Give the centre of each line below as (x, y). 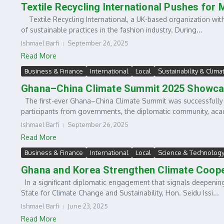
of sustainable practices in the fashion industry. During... (112, 30)
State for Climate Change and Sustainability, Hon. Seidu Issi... (120, 193)
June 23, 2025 (88, 206)
